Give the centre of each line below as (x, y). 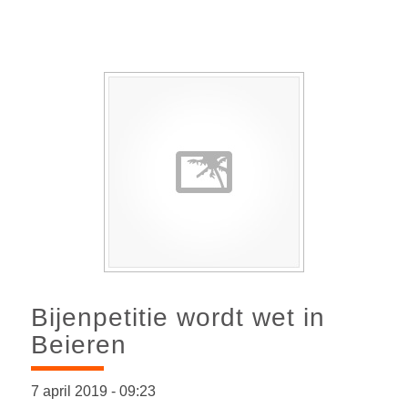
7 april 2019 (71, 391)
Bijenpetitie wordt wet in (178, 317)
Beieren (78, 344)
